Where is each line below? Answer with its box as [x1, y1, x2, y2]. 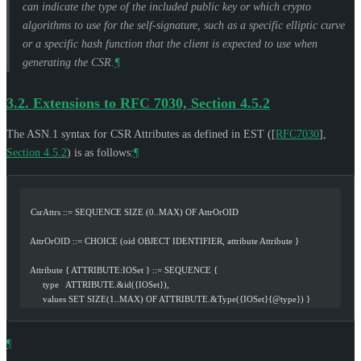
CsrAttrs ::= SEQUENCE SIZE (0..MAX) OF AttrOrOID [23, 206, 239, 217]
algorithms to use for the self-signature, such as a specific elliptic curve [23, 19, 345, 31]
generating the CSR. [23, 56, 114, 68]
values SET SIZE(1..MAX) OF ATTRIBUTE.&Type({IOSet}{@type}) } [23, 293, 310, 304]
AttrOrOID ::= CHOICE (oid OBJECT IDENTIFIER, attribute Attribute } [23, 235, 299, 246]
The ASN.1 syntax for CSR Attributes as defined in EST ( [6, 127, 272, 140]
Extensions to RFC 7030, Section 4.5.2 [33, 94, 270, 111]
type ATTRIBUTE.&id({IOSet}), [23, 279, 169, 289]
